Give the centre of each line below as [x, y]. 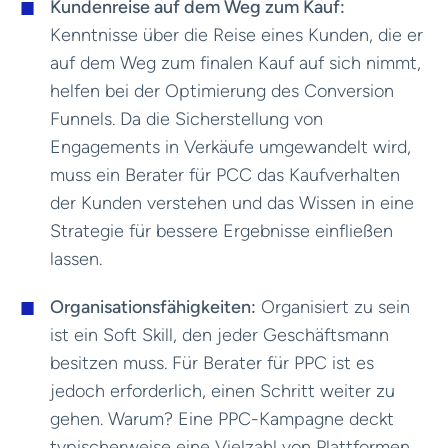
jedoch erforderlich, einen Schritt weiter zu [222, 390]
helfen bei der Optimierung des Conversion [222, 90]
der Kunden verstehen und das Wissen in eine [232, 202]
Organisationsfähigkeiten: [153, 306]
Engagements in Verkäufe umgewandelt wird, [230, 146]
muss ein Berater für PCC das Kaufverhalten [225, 174]
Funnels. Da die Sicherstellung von [186, 118]
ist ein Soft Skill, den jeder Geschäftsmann [219, 334]
